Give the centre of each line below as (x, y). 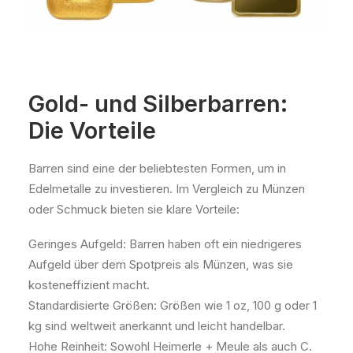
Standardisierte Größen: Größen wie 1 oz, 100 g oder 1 (173, 305)
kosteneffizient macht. (89, 285)
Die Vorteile (92, 130)
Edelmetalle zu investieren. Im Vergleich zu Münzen (167, 189)
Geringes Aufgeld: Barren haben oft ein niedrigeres (165, 244)
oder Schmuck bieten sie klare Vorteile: (134, 209)
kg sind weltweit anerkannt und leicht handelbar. (157, 326)
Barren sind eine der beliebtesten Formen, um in (157, 168)
